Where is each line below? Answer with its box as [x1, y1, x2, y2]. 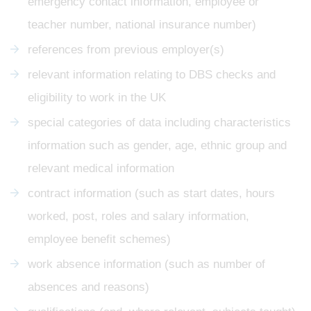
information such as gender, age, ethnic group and [28, 138, 287, 152]
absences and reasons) [28, 280, 149, 294]
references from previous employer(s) [28, 42, 224, 56]
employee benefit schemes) [28, 232, 171, 246]
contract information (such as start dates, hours [28, 186, 275, 200]
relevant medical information [28, 161, 174, 175]
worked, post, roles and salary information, [28, 209, 249, 223]
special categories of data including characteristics [28, 115, 291, 129]
